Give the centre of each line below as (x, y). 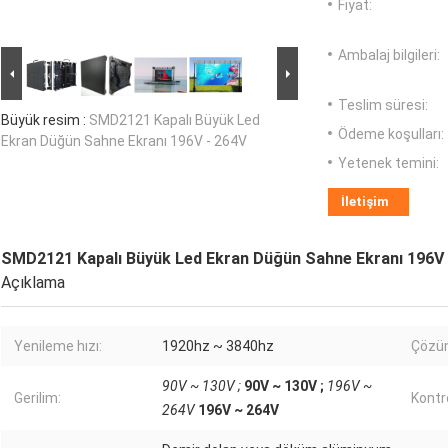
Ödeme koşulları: (391, 134)
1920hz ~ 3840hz (218, 346)
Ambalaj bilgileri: (389, 55)
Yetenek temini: (388, 163)
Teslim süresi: (383, 105)
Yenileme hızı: (58, 346)
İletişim (365, 202)
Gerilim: (37, 398)
